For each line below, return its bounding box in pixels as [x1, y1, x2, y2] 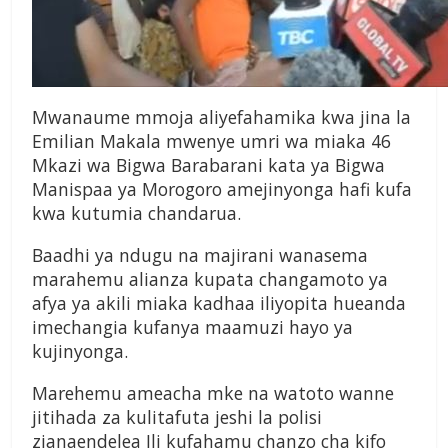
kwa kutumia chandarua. [32, 201, 241, 226]
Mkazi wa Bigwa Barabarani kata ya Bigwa [32, 153, 385, 178]
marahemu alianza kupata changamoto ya [32, 267, 388, 292]
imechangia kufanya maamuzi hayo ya [32, 315, 353, 340]
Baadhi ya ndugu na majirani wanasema [32, 243, 368, 268]
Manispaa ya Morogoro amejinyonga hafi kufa [32, 177, 412, 202]
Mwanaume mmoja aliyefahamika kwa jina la [32, 105, 411, 130]
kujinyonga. [32, 339, 128, 364]
